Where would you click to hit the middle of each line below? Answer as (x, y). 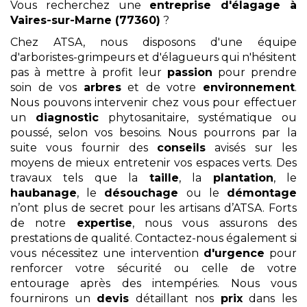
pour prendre (255, 72)
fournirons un (54, 298)
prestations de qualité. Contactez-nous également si (153, 238)
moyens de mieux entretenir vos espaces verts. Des (153, 162)
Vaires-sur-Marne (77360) (85, 20)
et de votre (162, 87)
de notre (44, 223)
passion (190, 72)
